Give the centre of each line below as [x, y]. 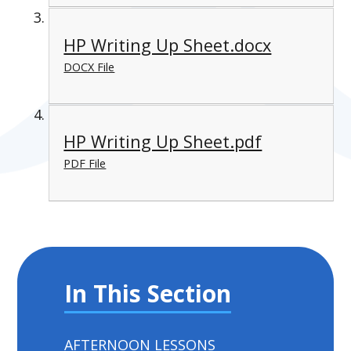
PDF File [85, 164]
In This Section [148, 293]
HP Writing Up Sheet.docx [168, 45]
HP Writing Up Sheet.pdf [163, 142]
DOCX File [89, 67]
